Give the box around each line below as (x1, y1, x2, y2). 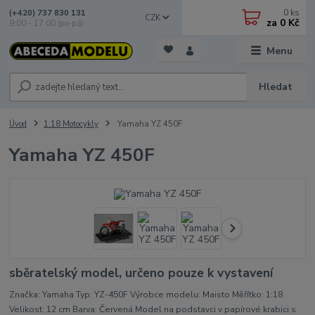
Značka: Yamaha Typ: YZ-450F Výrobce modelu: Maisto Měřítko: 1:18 (9, 288, 283, 300)
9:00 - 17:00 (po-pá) (9, 18, 84, 29)
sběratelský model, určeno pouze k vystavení (9, 264, 274, 282)
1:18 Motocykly (44, 118, 98, 129)
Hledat (259, 79, 293, 94)
